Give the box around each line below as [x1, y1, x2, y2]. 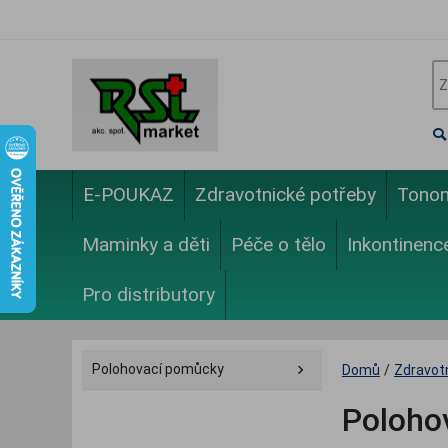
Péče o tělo [231, 233, 326, 256]
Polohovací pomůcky [92, 361, 224, 377]
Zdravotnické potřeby [195, 183, 376, 206]
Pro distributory [82, 283, 215, 306]
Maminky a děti [82, 233, 210, 256]
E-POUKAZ [83, 183, 174, 206]
